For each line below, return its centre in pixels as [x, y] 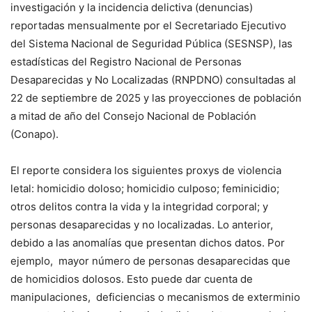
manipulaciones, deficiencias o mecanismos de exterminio [155, 297]
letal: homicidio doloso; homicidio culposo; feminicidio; [145, 188]
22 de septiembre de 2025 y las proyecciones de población [156, 97]
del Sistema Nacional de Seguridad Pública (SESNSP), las [151, 43]
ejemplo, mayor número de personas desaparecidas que [150, 260]
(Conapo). [34, 134]
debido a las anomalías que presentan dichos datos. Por [148, 242]
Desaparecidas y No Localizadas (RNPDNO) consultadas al [153, 79]
